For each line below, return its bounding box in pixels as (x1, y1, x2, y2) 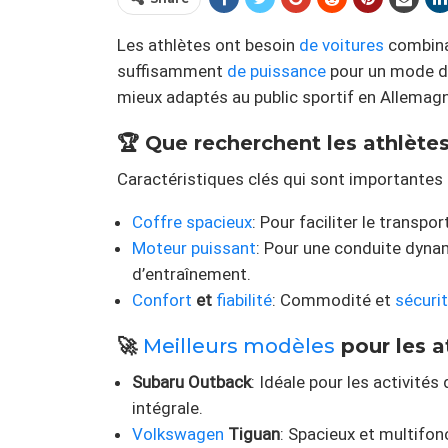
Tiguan (224, 424, 280, 445)
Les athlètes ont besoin (117, 35, 299, 56)
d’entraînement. (132, 264, 251, 285)
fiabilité (216, 290, 272, 311)
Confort (132, 290, 192, 311)
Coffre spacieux (132, 212, 252, 233)
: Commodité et (272, 290, 395, 311)
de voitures (299, 35, 384, 56)
